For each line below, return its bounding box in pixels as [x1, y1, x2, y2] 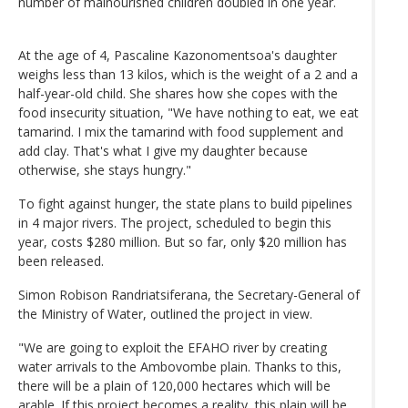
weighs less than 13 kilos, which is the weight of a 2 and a [18, 65, 358, 83]
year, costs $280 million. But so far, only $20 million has [18, 232, 347, 250]
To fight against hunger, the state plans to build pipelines [18, 194, 352, 212]
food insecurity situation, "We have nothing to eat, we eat [18, 103, 359, 121]
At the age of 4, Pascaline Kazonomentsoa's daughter [18, 46, 337, 64]
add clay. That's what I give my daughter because [18, 141, 308, 159]
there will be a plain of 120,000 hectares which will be [18, 376, 331, 394]
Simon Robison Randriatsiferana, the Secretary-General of [18, 285, 360, 303]
